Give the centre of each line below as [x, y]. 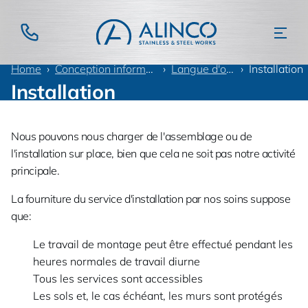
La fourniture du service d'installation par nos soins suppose [151, 199]
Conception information [100, 69]
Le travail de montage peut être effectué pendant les [163, 244]
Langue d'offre [199, 69]
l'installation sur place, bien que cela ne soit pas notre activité [153, 153]
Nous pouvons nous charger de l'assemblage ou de [132, 136]
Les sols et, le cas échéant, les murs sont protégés [158, 296]
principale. [35, 170]
